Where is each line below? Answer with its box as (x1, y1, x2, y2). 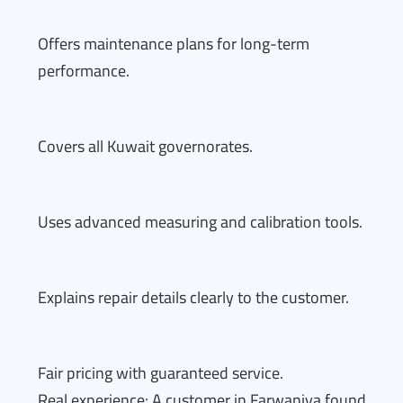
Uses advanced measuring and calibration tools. (38, 207, 363, 237)
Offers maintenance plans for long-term (38, 29, 309, 58)
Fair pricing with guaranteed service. (38, 358, 283, 388)
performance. (38, 56, 130, 85)
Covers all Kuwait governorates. (38, 131, 253, 161)
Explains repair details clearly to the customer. (38, 282, 349, 312)
